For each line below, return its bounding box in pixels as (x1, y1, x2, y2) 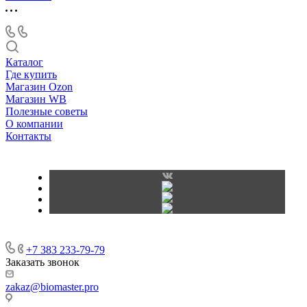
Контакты (5, 130, 51, 143)
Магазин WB (5, 93, 66, 106)
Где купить (5, 69, 57, 81)
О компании (5, 118, 63, 130)
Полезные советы (5, 106, 88, 118)
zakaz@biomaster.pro (5, 281, 99, 293)
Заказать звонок (5, 256, 79, 269)
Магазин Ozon (5, 81, 73, 93)
